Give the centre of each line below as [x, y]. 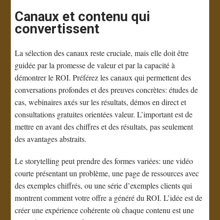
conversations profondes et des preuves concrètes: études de [107, 89]
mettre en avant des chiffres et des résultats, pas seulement [104, 126]
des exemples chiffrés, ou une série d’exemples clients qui [104, 185]
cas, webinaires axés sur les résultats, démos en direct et [101, 102]
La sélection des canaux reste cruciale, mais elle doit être [102, 53]
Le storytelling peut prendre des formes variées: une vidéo [104, 161]
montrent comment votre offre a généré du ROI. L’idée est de [109, 197]
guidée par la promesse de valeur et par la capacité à [95, 65]
